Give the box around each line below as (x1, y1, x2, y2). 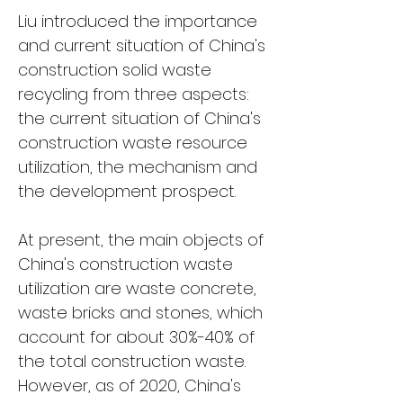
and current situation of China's (18, 34, 270, 57)
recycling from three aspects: (18, 83, 254, 105)
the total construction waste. (18, 350, 250, 372)
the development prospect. (18, 180, 236, 202)
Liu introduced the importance (18, 10, 262, 32)
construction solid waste (18, 58, 216, 81)
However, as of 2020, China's (18, 374, 246, 397)
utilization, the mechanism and (18, 156, 262, 178)
